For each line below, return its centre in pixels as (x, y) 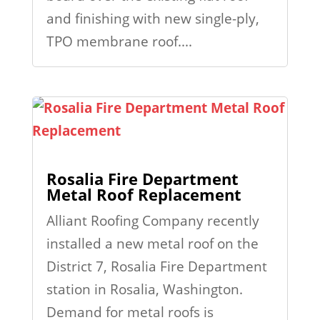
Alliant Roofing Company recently (152, 221)
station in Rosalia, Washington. (144, 290)
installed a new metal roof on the (152, 244)
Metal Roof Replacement (144, 195)
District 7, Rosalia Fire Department (156, 267)
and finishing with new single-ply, (152, 18)
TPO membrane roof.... (119, 41)
